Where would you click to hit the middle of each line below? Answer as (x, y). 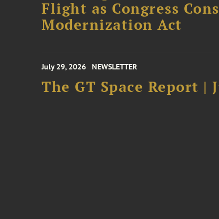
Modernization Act (112, 24)
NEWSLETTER (115, 66)
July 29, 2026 (64, 66)
